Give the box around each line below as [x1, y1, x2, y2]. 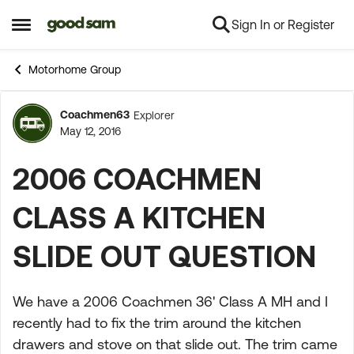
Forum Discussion [2, 111, 299, 153]
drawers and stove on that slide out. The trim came [13, 336, 337, 352]
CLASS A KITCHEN [13, 200, 265, 234]
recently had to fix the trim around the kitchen [13, 314, 301, 331]
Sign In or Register [232, 17, 334, 32]
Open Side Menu [11, 22, 118, 39]
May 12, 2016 [60, 125, 121, 137]
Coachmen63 [60, 108, 130, 121]
